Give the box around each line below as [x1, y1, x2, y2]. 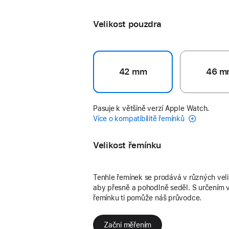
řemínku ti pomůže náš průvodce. [93, 193, 202, 202]
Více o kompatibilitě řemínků [93, 114, 187, 123]
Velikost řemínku [93, 140, 162, 150]
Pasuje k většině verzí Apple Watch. [93, 104, 210, 112]
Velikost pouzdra [93, 19, 162, 29]
